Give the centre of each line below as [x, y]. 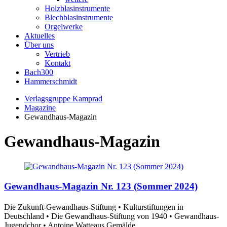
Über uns [39, 45]
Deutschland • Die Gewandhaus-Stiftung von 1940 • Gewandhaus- [111, 216]
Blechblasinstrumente [79, 17]
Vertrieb [57, 54]
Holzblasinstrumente [77, 8]
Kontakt [58, 63]
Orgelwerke [64, 27]
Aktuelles [40, 36]
